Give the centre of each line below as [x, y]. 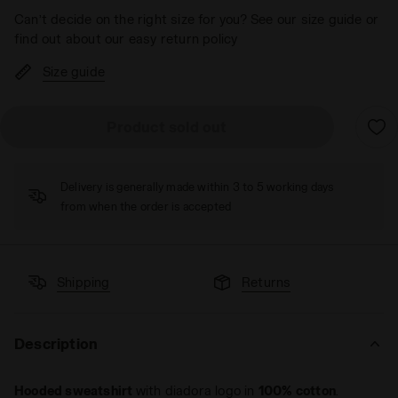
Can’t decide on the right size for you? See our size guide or [197, 19]
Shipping [84, 282]
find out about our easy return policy [126, 39]
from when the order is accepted [146, 206]
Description [56, 343]
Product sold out [167, 127]
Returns [267, 282]
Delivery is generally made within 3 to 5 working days [197, 187]
